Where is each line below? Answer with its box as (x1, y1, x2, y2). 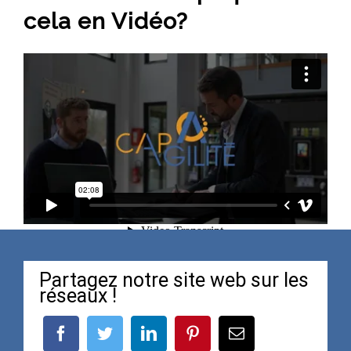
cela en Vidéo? (23, 7, 188, 34)
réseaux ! (39, 284, 117, 307)
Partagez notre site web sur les (39, 268, 309, 291)
